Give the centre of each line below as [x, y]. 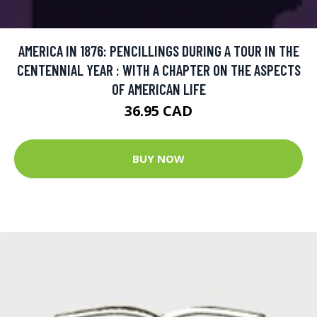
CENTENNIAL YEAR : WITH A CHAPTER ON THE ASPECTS [158, 69]
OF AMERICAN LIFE [158, 88]
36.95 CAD [158, 110]
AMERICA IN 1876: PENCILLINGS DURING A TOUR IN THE [158, 50]
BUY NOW [158, 159]
